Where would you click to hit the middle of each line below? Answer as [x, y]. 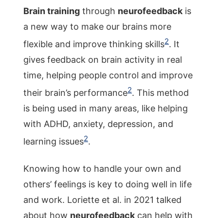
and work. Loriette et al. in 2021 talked [102, 200]
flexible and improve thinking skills [94, 44]
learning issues [54, 141]
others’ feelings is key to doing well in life [108, 184]
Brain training [52, 11]
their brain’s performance [75, 93]
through [99, 11]
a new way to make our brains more [97, 27]
